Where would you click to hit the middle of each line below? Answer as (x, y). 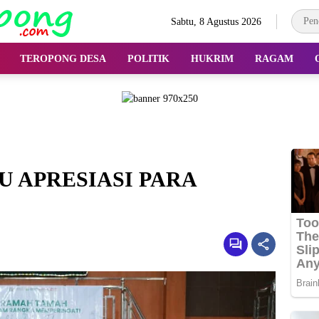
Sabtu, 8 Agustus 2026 (216, 21)
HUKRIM (212, 58)
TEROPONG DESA (63, 58)
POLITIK (148, 58)
